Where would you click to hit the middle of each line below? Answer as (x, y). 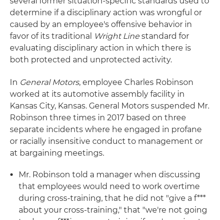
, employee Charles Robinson (136, 82)
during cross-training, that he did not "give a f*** (112, 198)
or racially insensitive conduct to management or (106, 141)
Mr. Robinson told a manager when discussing (110, 175)
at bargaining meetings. (57, 153)
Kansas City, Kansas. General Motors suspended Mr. (110, 106)
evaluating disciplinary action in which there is (100, 48)
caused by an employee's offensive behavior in (101, 24)
